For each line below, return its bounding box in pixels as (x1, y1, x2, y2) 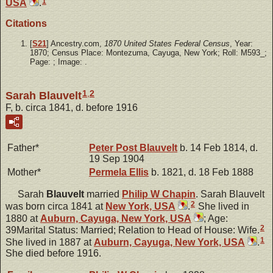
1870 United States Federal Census (104, 39, 230, 49)
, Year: (230, 39, 253, 49)
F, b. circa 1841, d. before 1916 (5, 102, 138, 113)
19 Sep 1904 (89, 153, 144, 164)
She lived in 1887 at (5, 236, 94, 247)
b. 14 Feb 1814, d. (177, 142, 258, 153)
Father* (7, 142, 39, 153)
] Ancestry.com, (46, 39, 104, 49)
